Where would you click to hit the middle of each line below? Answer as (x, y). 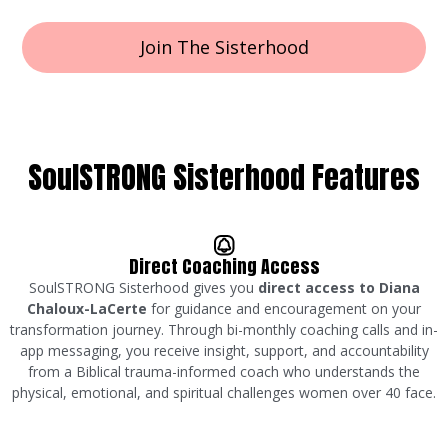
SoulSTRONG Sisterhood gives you (143, 287)
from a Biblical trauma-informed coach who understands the (224, 371)
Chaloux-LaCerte (87, 308)
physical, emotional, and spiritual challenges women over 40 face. (224, 392)
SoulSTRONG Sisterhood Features (224, 177)
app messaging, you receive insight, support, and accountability (224, 350)
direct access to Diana (338, 287)
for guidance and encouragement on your (284, 308)
